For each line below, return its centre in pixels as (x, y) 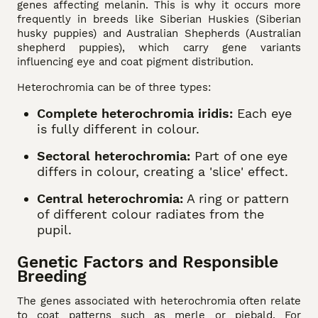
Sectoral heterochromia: (114, 155)
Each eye (262, 113)
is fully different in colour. (118, 128)
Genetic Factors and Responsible (148, 262)
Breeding (52, 276)
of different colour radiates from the (150, 214)
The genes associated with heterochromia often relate (159, 301)
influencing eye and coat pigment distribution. (135, 61)
